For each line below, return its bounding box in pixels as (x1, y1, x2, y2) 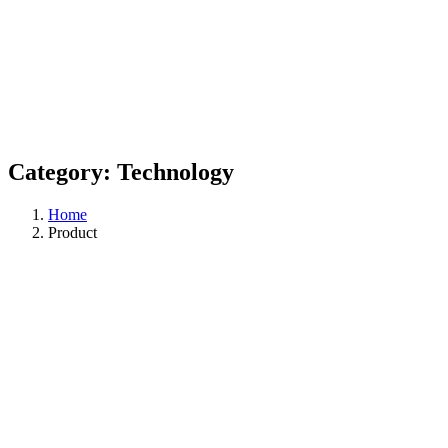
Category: (8, 159, 117, 186)
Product (48, 224, 97, 241)
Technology (117, 159, 234, 186)
